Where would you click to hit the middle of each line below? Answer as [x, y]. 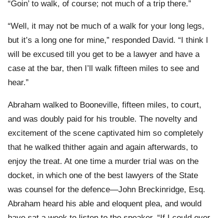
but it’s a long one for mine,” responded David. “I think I [108, 40]
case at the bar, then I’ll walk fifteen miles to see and [103, 69]
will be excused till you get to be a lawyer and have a [104, 54]
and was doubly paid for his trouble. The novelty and [102, 119]
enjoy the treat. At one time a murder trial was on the [103, 162]
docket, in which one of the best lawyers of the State [103, 176]
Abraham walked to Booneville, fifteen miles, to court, [105, 105]
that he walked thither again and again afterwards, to [103, 147]
